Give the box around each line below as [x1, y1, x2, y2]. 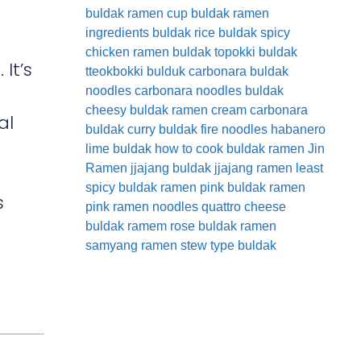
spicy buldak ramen [85, 180, 197, 194]
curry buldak [127, 122, 197, 136]
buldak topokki [172, 44, 255, 59]
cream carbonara [211, 102, 308, 117]
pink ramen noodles [85, 199, 198, 214]
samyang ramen [85, 238, 177, 252]
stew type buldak [180, 238, 276, 252]
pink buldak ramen [200, 180, 305, 194]
